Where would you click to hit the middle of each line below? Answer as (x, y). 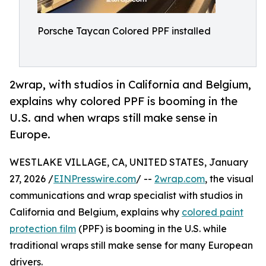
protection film (43, 229)
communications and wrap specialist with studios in (126, 196)
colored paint (213, 212)
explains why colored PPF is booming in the (123, 101)
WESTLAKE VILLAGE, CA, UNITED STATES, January (129, 162)
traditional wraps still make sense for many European (131, 246)
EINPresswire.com (95, 179)
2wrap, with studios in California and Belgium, (130, 85)
